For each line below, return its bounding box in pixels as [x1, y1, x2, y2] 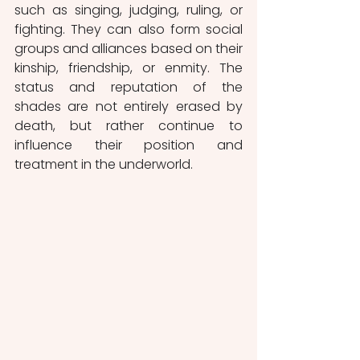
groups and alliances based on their [14, 39, 243, 59]
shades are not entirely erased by [14, 97, 243, 117]
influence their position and [14, 136, 243, 155]
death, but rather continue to [14, 117, 243, 136]
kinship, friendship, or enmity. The [14, 59, 243, 78]
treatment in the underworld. [14, 155, 193, 174]
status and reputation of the [14, 78, 243, 97]
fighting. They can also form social [14, 20, 243, 39]
